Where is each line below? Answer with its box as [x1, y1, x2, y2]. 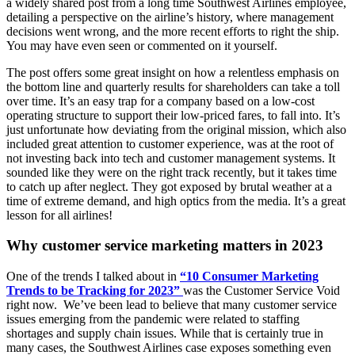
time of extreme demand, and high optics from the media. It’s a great [6, 193, 345, 208]
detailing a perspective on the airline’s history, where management [6, 10, 334, 24]
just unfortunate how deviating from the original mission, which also [6, 122, 346, 136]
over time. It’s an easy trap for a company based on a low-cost [6, 94, 315, 108]
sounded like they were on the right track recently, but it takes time [6, 165, 337, 179]
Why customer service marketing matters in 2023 [6, 237, 323, 254]
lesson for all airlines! [6, 208, 113, 222]
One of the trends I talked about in [6, 269, 180, 284]
